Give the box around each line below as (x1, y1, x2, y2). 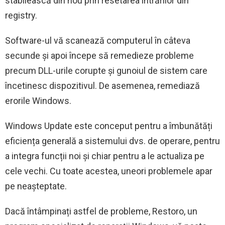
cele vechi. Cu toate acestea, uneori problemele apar (5, 166, 212, 177)
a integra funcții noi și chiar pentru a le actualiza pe (5, 151, 204, 162)
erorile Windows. (5, 95, 71, 106)
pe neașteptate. (5, 181, 67, 192)
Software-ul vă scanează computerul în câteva (5, 35, 190, 46)
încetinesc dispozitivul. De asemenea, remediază (5, 80, 200, 91)
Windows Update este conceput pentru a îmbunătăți (5, 121, 212, 132)
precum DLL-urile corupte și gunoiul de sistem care (5, 65, 207, 76)
